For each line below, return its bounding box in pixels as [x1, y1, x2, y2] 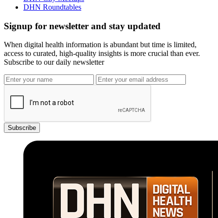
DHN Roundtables [23, 2, 81, 11]
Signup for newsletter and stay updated [4, 20, 161, 31]
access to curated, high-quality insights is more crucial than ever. [4, 49, 200, 58]
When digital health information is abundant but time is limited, [4, 40, 197, 49]
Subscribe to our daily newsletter [4, 58, 104, 67]
